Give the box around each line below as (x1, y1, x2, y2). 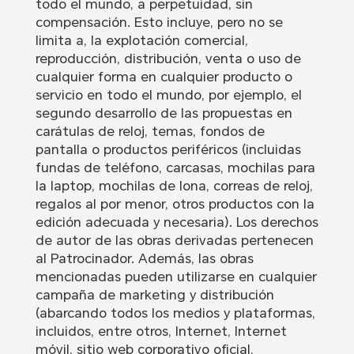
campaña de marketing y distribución (35, 287, 274, 303)
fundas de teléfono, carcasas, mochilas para (35, 160, 315, 176)
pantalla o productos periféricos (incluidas (35, 141, 301, 158)
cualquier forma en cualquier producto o (35, 69, 292, 85)
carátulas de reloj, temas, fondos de (35, 123, 265, 140)
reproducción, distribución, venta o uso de (35, 51, 301, 67)
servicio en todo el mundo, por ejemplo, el (35, 87, 302, 104)
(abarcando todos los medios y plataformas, (35, 305, 315, 322)
